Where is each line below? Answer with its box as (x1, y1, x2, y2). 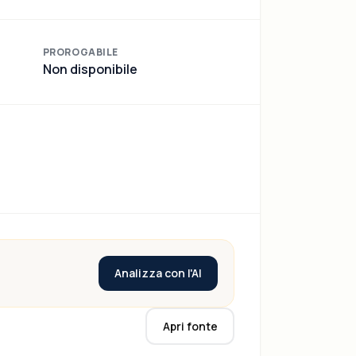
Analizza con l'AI (114, 265, 202, 281)
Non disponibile (42, 60, 137, 78)
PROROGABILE (42, 45, 119, 59)
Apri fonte (162, 318, 218, 334)
